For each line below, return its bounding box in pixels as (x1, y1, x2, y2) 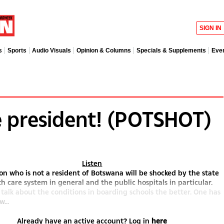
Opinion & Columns (76, 47, 131, 54)
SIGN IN (199, 24, 221, 31)
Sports (7, 47, 26, 54)
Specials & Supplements (136, 47, 206, 54)
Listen (82, 158, 102, 168)
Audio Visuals (32, 47, 71, 54)
